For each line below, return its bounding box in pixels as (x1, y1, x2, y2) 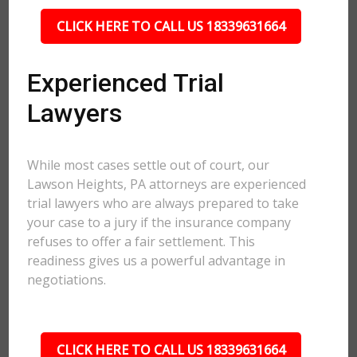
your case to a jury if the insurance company (27, 214, 292, 231)
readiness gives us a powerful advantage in (27, 252, 286, 269)
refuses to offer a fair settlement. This (27, 233, 256, 250)
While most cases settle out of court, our (27, 156, 270, 174)
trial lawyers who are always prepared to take (27, 194, 300, 212)
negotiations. (27, 271, 107, 288)
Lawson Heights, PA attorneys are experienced (27, 175, 307, 193)
